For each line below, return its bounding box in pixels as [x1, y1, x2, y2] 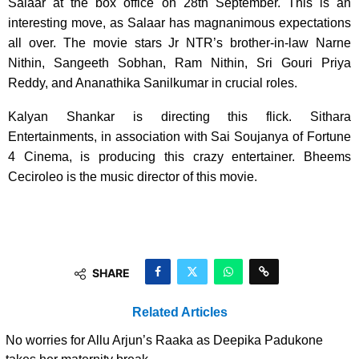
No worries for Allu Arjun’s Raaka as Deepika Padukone [6, 333, 323, 347]
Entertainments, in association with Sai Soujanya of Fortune [8, 129, 351, 143]
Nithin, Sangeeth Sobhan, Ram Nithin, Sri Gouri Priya [8, 55, 351, 70]
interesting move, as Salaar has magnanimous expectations [8, 15, 351, 30]
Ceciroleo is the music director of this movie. [8, 169, 257, 184]
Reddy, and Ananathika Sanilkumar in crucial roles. [8, 75, 297, 90]
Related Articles [131, 305, 228, 319]
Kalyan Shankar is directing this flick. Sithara [8, 109, 351, 123]
